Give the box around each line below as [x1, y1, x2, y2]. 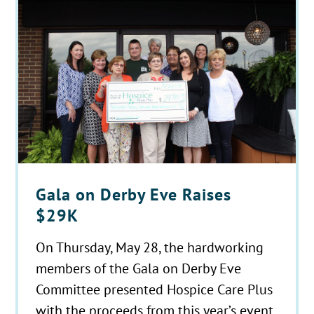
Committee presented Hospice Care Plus [36, 280, 273, 299]
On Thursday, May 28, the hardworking [36, 238, 264, 257]
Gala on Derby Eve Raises [36, 184, 232, 206]
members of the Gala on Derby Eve [36, 259, 242, 278]
